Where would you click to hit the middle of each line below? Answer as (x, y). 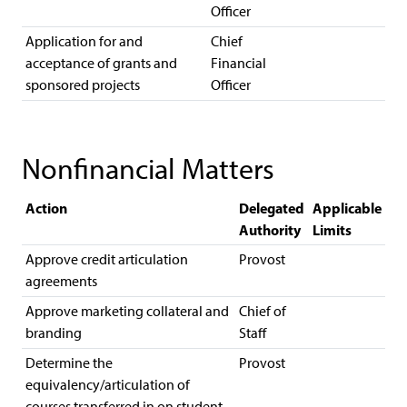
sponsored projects (83, 85)
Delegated (272, 208)
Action (46, 208)
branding (54, 333)
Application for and (84, 41)
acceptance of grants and (101, 63)
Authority (270, 230)
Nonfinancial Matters (148, 169)
